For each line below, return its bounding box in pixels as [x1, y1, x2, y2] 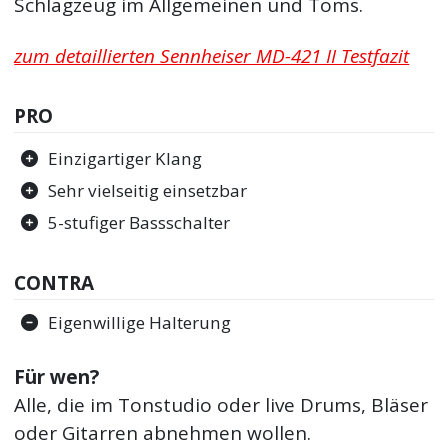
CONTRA [14, 270, 95, 297]
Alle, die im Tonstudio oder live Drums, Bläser [14, 392, 429, 419]
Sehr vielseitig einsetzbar [48, 178, 248, 202]
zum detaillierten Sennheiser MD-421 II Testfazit [14, 42, 410, 69]
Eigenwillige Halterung [48, 310, 232, 334]
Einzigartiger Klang [48, 146, 203, 170]
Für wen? [14, 364, 100, 391]
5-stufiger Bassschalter [48, 210, 231, 234]
